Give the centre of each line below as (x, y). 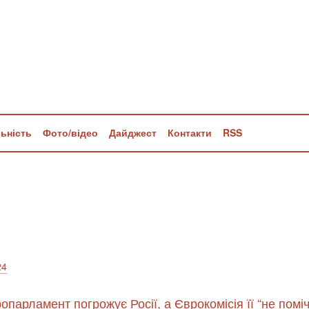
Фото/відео (70, 132)
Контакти (190, 132)
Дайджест (133, 132)
